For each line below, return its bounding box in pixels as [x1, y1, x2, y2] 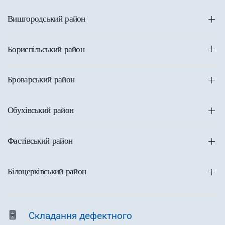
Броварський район [8, 74, 75, 85]
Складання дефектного [29, 210, 132, 221]
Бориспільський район [8, 44, 84, 54]
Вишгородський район [8, 13, 85, 24]
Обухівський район [8, 105, 74, 116]
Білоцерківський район [8, 166, 86, 176]
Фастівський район [8, 136, 73, 146]
